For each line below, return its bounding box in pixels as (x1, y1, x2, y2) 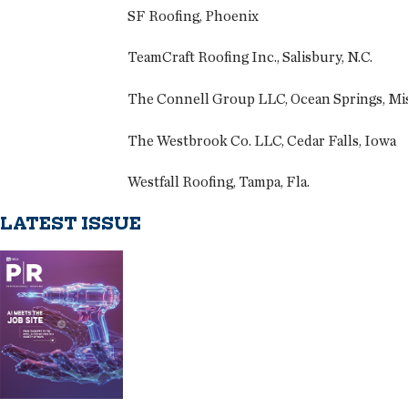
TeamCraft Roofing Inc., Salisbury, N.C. (127, 48, 372, 66)
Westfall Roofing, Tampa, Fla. (127, 173, 310, 191)
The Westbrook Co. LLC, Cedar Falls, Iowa (127, 131, 396, 149)
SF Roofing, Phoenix (127, 6, 259, 25)
